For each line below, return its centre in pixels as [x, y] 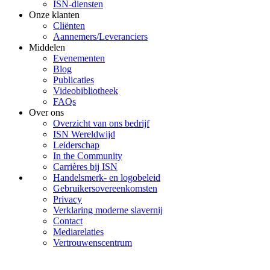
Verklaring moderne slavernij [108, 210]
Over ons [46, 112]
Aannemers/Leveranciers [100, 36]
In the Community [88, 155]
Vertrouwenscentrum [93, 242]
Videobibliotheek [86, 90]
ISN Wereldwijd [84, 134]
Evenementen [79, 58]
